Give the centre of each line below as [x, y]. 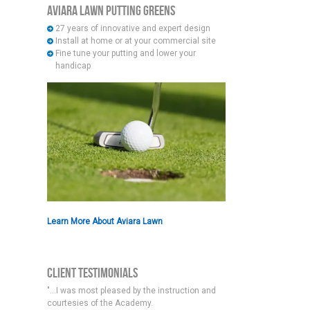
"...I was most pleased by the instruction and [131, 290]
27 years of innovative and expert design [133, 28]
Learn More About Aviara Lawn [104, 221]
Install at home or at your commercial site [135, 40]
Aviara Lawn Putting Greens [111, 11]
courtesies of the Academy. [100, 303]
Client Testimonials [92, 273]
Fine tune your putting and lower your [125, 53]
